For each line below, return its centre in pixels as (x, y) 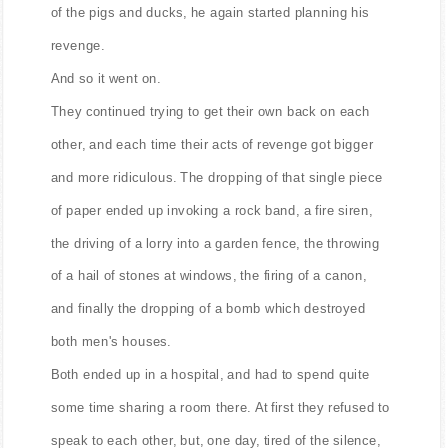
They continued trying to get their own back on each (210, 111)
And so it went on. (105, 78)
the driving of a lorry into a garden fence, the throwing (215, 243)
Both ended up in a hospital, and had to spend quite (210, 374)
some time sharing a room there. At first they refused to (220, 407)
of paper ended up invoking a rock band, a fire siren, (211, 210)
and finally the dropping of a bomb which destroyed (208, 308)
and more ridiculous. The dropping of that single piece (216, 177)
